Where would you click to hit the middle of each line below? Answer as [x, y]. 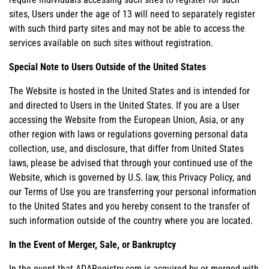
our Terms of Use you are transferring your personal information [133, 192]
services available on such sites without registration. [111, 43]
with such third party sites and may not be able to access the [127, 28]
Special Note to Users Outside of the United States [107, 67]
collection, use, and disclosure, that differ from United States [126, 148]
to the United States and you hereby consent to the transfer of [129, 206]
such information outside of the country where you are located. [131, 220]
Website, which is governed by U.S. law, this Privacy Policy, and [130, 177]
